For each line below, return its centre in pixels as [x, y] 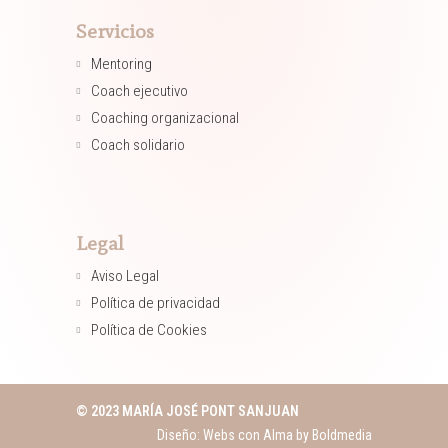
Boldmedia [340, 435]
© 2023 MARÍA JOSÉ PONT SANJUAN [188, 411]
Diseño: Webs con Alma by [232, 435]
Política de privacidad [156, 303]
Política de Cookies [149, 330]
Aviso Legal [125, 276]
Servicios [115, 31]
